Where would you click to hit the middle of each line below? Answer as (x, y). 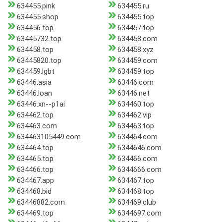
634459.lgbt (36, 72)
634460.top (136, 104)
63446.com (135, 83)
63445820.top (39, 61)
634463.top (136, 126)
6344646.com (139, 148)
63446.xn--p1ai (41, 104)
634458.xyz (135, 50)
